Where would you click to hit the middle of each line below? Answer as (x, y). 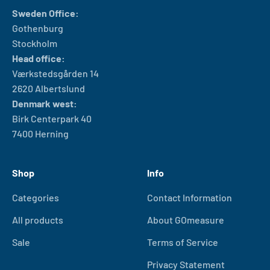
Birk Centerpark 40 (52, 119)
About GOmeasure (186, 220)
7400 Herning (40, 134)
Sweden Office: (46, 13)
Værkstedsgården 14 (55, 74)
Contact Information (190, 198)
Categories (36, 198)
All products (38, 220)
